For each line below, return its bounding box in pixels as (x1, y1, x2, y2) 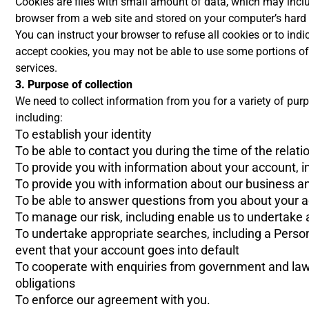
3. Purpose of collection (15, 78, 132, 91)
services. (15, 61, 57, 74)
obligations (15, 276, 75, 290)
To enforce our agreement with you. (15, 292, 210, 307)
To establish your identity (15, 127, 152, 141)
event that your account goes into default (15, 243, 239, 257)
